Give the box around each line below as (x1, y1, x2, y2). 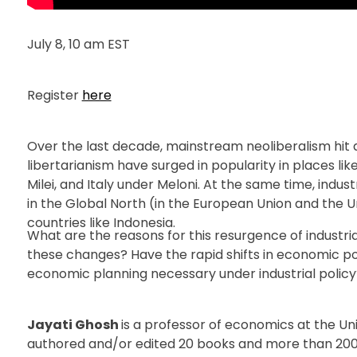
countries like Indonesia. (26, 214, 178, 233)
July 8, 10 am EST (26, 35, 130, 54)
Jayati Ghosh (26, 316, 121, 335)
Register (26, 86, 82, 105)
